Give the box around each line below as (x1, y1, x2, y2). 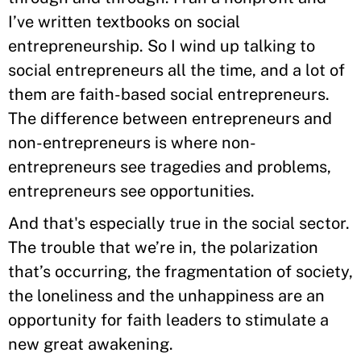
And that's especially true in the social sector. (8, 214, 350, 233)
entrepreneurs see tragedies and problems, (8, 157, 331, 176)
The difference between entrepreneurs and (8, 109, 332, 128)
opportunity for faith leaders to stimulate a (8, 310, 329, 330)
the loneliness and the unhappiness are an (8, 286, 325, 305)
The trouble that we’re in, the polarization (8, 238, 318, 257)
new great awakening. (8, 334, 173, 354)
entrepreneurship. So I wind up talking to (8, 36, 315, 56)
